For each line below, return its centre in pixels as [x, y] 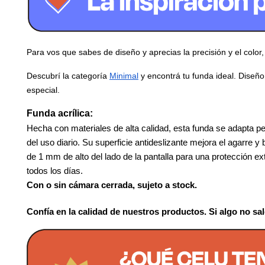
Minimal [124, 75]
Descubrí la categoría [68, 75]
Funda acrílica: [60, 113]
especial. [43, 90]
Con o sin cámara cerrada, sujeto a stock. [112, 185]
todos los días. [55, 171]
